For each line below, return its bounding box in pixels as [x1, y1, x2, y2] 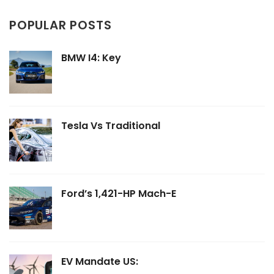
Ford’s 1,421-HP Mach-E [61, 186, 176, 201]
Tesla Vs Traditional [61, 118, 160, 133]
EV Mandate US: [61, 254, 138, 268]
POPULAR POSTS [9, 16, 112, 34]
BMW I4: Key [61, 50, 121, 65]
